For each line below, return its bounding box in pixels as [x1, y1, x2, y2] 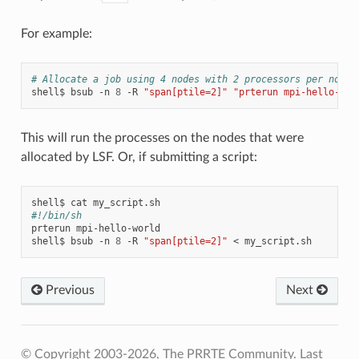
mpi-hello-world [75, 222, 160, 234]
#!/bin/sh [30, 209, 82, 221]
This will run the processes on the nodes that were [20, 131, 304, 144]
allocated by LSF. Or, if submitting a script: [20, 150, 257, 163]
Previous [42, 283, 95, 296]
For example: [20, 26, 92, 40]
